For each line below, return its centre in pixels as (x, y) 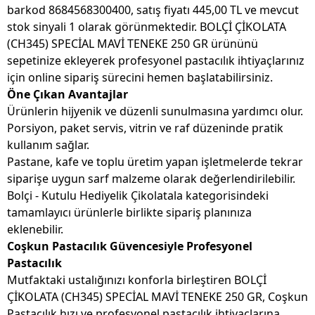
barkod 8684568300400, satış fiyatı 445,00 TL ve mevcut (153, 10)
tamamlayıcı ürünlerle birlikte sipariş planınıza (129, 213)
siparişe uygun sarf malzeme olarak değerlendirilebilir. (151, 179)
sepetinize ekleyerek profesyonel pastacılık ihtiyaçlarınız (156, 61)
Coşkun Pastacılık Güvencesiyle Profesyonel (130, 246)
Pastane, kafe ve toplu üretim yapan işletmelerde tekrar (155, 162)
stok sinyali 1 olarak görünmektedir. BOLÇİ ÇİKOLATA (147, 27)
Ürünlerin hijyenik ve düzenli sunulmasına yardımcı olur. (155, 111)
